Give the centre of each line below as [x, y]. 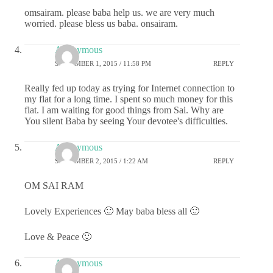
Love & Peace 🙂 [58, 237]
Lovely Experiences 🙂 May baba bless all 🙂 [112, 211]
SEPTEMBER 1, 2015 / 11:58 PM [103, 63]
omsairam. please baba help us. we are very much [119, 13]
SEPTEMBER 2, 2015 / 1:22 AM [101, 161]
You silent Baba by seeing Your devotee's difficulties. [126, 121]
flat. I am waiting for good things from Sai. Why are [124, 110]
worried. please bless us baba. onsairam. [101, 24]
